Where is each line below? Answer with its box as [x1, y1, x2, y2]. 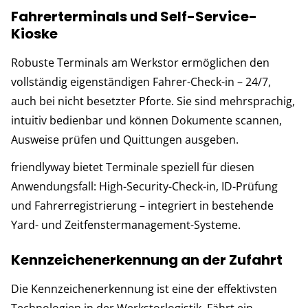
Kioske [11, 23, 58, 43]
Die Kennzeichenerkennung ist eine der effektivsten [11, 280, 277, 296]
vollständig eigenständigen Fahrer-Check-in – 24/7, [11, 74, 271, 89]
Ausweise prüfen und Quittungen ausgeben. [11, 131, 239, 147]
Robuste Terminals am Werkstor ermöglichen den [11, 54, 269, 70]
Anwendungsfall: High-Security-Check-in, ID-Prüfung [11, 178, 278, 194]
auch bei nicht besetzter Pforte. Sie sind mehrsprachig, [11, 93, 295, 109]
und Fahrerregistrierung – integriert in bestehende [11, 197, 274, 213]
